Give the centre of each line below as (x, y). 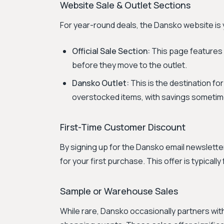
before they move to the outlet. (129, 65)
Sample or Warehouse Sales (119, 191)
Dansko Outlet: (100, 83)
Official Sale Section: (111, 51)
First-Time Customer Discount (123, 127)
